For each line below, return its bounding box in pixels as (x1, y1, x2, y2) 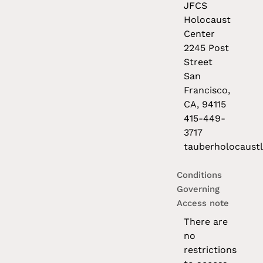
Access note (177, 198, 230, 209)
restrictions (184, 244, 237, 256)
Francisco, (184, 85, 231, 96)
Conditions (177, 170, 222, 181)
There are (184, 216, 228, 228)
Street (184, 56, 213, 68)
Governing (177, 184, 220, 195)
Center (184, 28, 215, 40)
